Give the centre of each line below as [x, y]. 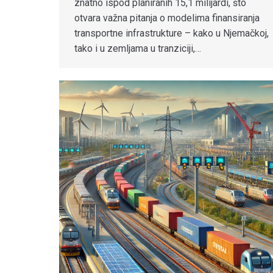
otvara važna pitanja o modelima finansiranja [167, 18]
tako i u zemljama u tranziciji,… [138, 49]
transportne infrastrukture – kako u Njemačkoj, [172, 34]
